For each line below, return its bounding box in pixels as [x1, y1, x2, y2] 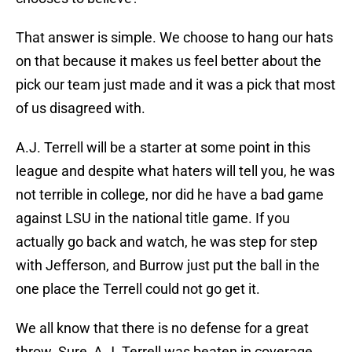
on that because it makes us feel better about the [16, 53, 321, 70]
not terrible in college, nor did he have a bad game [16, 186, 324, 203]
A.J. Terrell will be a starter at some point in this [16, 139, 310, 156]
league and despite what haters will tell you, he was [16, 163, 335, 180]
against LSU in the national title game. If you [16, 210, 290, 227]
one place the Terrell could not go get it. [16, 280, 260, 298]
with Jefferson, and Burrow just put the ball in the [16, 257, 320, 274]
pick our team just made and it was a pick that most [16, 76, 335, 93]
